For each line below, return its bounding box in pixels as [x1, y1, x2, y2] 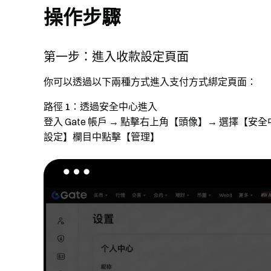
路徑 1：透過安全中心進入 [44, 100, 157, 113]
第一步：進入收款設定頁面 [44, 49, 189, 64]
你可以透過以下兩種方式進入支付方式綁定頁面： [44, 76, 256, 88]
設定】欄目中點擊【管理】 [44, 131, 160, 143]
